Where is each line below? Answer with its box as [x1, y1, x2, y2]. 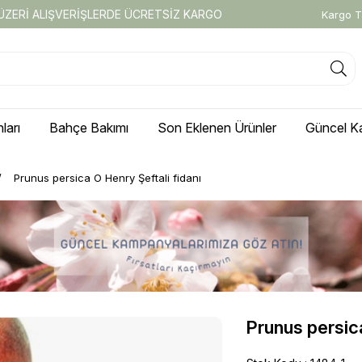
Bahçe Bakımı [49, 119, 128, 136]
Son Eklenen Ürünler [158, 119, 276, 136]
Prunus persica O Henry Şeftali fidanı [14, 171, 201, 184]
